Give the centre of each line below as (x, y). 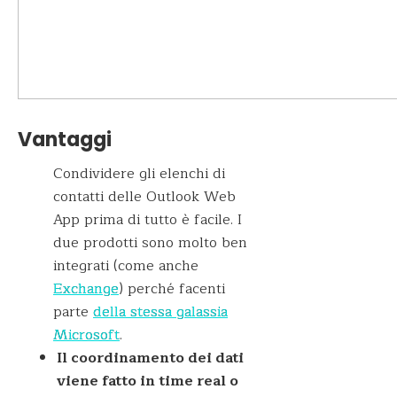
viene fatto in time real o (148, 381)
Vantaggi (65, 140)
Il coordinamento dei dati (150, 358)
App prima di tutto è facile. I (148, 220)
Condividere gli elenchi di (139, 174)
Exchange (86, 289)
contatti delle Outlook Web (144, 197)
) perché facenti (172, 289)
